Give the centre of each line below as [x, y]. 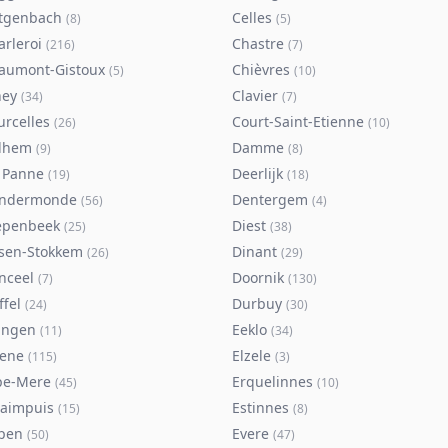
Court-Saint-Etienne [298, 121]
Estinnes [260, 407]
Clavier [255, 95]
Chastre [258, 43]
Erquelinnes [272, 381]
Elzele [251, 355]
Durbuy [257, 303]
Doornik [258, 277]
